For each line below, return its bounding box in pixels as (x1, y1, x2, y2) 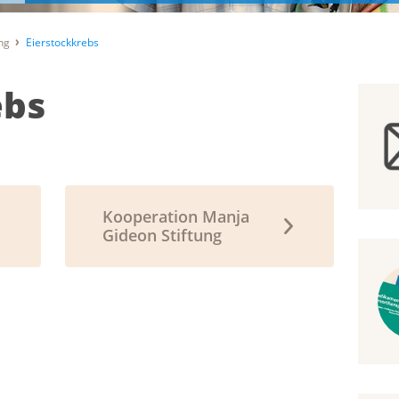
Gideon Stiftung (102, 224, 223, 247)
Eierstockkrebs (25, 35, 99, 51)
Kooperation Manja (102, 206, 250, 228)
